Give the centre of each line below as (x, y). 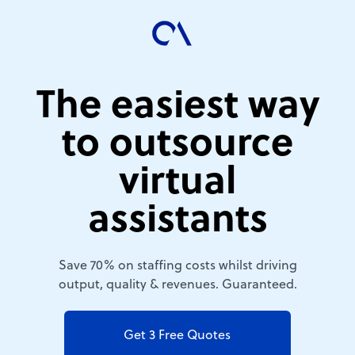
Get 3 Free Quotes (177, 336)
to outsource (177, 146)
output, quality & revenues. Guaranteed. (177, 285)
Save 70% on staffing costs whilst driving (177, 266)
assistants (177, 222)
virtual (177, 184)
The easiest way (177, 108)
